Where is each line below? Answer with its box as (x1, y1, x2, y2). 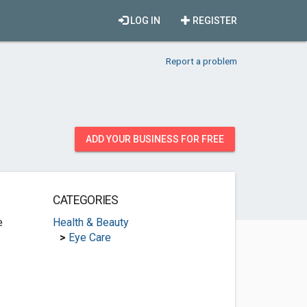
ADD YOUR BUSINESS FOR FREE (86, 134, 224, 145)
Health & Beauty (52, 216, 129, 229)
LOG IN (128, 15, 160, 26)
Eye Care (68, 231, 111, 244)
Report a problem (166, 56, 237, 66)
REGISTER (191, 15, 237, 26)
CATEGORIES (52, 193, 119, 207)
